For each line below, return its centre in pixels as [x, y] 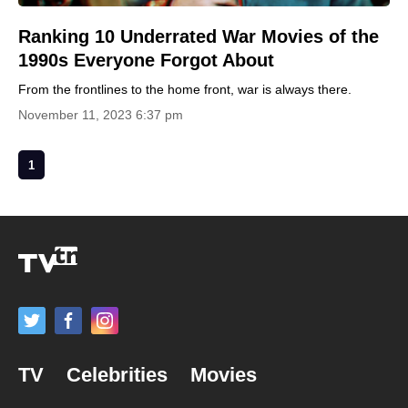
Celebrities [117, 375]
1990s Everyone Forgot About [146, 60]
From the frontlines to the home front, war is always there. [185, 89]
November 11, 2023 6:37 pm [101, 115]
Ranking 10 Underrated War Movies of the [199, 36]
